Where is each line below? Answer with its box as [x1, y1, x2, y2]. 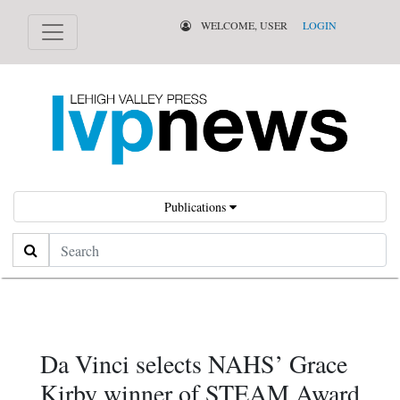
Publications [163, 198, 229, 216]
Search [12, 235, 51, 254]
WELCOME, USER [197, 18, 287, 32]
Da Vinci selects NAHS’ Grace [40, 346, 347, 381]
